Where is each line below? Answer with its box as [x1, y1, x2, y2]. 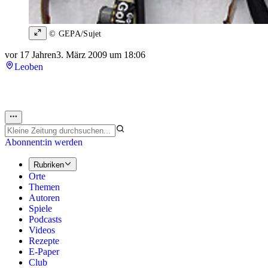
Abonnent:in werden [5, 137, 83, 148]
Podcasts [29, 214, 62, 224]
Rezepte [29, 235, 59, 246]
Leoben [14, 62, 43, 72]
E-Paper [29, 246, 59, 257]
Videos [29, 224, 55, 235]
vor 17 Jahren [5, 50, 56, 60]
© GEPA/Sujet [47, 29, 102, 39]
